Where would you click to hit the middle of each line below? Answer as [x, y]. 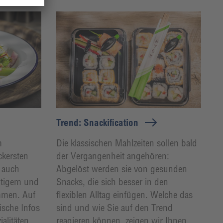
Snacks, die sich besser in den [112, 181]
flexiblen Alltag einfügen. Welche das [124, 194]
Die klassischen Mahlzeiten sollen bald [126, 143]
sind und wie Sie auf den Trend [114, 207]
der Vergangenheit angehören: [112, 156]
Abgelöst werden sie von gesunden [121, 168]
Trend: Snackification [97, 122]
